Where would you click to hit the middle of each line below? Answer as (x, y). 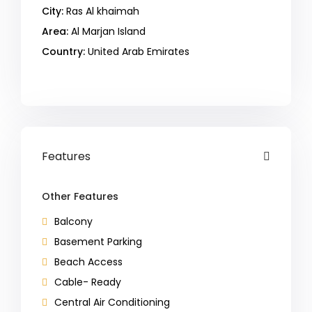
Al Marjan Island (109, 32)
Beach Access (89, 262)
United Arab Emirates (138, 52)
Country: (64, 52)
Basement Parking (99, 242)
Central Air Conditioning (112, 303)
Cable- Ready (88, 282)
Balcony (74, 222)
